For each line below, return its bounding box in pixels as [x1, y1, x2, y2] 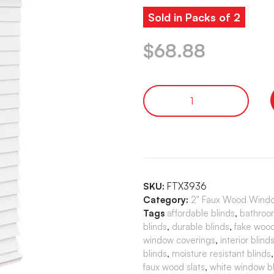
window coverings [143, 234, 215, 246]
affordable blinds [167, 207, 235, 219]
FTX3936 [167, 180, 207, 192]
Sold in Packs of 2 [148, 10, 240, 24]
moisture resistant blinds [172, 247, 271, 259]
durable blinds [172, 220, 229, 232]
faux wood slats [143, 261, 205, 273]
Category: [143, 193, 188, 206]
